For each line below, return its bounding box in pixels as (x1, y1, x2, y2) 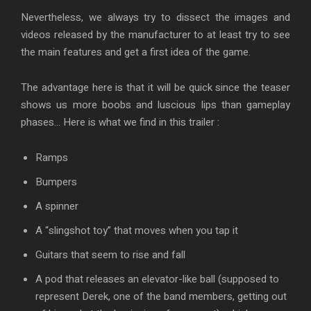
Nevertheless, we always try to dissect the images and (21, 10, 290, 26)
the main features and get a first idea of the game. (21, 44, 251, 60)
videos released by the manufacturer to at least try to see (21, 27, 290, 43)
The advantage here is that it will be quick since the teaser (21, 80, 290, 96)
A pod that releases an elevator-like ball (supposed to (35, 271, 279, 287)
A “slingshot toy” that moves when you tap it (35, 223, 238, 239)
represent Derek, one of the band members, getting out (35, 289, 287, 305)
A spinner (35, 199, 78, 215)
